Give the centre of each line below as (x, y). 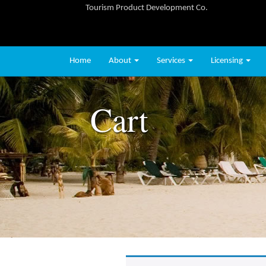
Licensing (228, 61)
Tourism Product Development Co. (146, 8)
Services (172, 61)
